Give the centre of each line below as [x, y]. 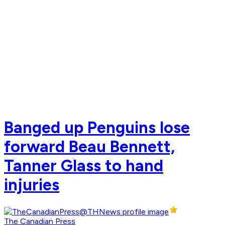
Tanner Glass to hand [84, 165]
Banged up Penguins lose [97, 127]
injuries [32, 185]
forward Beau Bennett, [89, 146]
